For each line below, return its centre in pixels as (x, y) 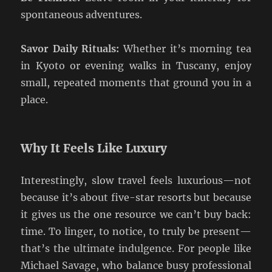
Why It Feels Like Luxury (94, 148)
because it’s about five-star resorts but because (136, 198)
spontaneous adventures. (82, 15)
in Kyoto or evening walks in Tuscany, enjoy (136, 66)
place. (35, 100)
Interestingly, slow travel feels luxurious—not (136, 181)
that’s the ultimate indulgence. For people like (136, 249)
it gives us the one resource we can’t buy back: (136, 215)
